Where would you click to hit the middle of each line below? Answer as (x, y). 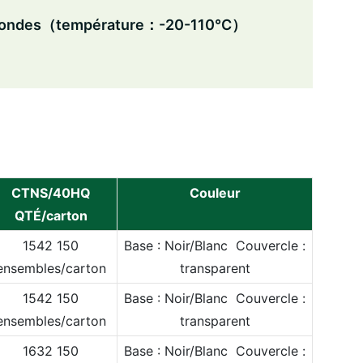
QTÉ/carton (51, 215)
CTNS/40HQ (51, 192)
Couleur (215, 192)
